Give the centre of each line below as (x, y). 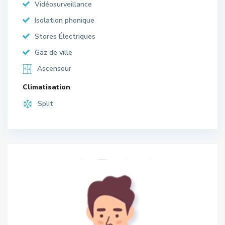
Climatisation (46, 87)
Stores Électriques (65, 36)
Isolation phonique (65, 20)
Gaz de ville (53, 52)
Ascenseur (54, 68)
